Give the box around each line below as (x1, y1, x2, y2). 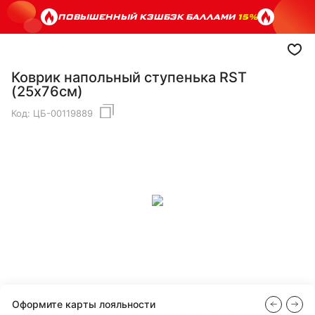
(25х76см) (11, 83, 83, 100)
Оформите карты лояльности (12, 297, 155, 310)
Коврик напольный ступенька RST (11, 69, 247, 86)
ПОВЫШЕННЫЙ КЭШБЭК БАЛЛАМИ (58, 11, 238, 22)
